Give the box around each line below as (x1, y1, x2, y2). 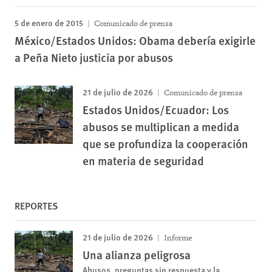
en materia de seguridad (83, 152, 204, 169)
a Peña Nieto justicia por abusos (15, 49, 173, 66)
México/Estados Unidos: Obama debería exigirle (15, 32, 256, 49)
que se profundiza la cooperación (83, 135, 248, 152)
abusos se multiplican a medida (83, 118, 239, 135)
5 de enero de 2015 (15, 16, 83, 29)
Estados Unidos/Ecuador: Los (83, 101, 229, 118)
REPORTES (15, 199, 58, 212)
